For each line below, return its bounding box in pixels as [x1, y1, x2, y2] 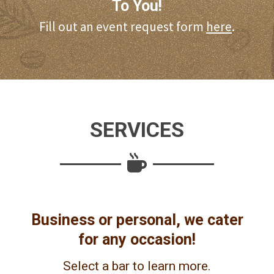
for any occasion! [78, 231, 196, 249]
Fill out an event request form [39, 18, 206, 35]
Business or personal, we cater [31, 211, 243, 229]
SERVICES [90, 117, 184, 143]
